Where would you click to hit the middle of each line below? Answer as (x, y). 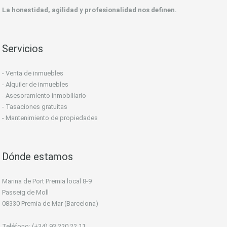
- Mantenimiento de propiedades (50, 118)
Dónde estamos (37, 157)
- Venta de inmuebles (33, 73)
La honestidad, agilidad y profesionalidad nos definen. (89, 10)
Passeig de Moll (25, 193)
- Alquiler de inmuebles (35, 85)
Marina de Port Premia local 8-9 (47, 181)
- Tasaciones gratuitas (35, 107)
